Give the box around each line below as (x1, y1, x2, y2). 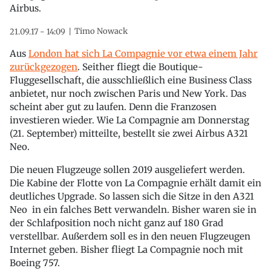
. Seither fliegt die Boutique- (77, 60, 203, 73)
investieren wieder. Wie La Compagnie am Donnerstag (10, 114, 249, 126)
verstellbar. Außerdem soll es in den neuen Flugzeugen (10, 230, 250, 242)
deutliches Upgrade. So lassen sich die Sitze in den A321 (10, 190, 254, 202)
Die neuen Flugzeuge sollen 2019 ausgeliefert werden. (10, 163, 245, 175)
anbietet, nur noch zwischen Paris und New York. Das (10, 87, 246, 99)
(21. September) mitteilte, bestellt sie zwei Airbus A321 (10, 127, 248, 139)
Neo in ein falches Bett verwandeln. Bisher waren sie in (10, 203, 256, 215)
